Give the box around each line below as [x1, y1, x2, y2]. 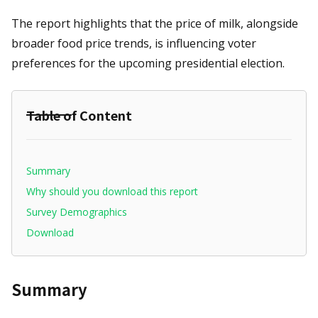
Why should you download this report [26, 185, 198, 199]
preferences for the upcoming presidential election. [11, 55, 285, 72]
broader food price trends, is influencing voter [11, 35, 256, 52]
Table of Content [26, 106, 132, 125]
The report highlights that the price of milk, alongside [11, 16, 298, 32]
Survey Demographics [26, 205, 127, 219]
